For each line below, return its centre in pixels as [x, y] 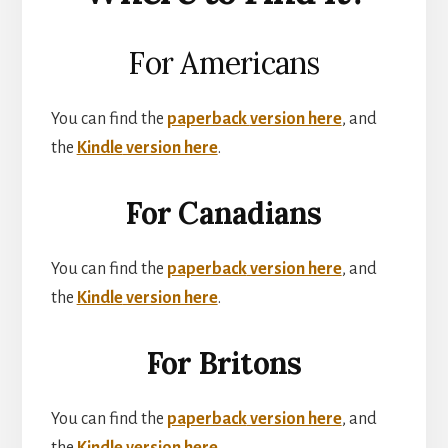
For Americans [224, 63]
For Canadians [224, 213]
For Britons [224, 363]
